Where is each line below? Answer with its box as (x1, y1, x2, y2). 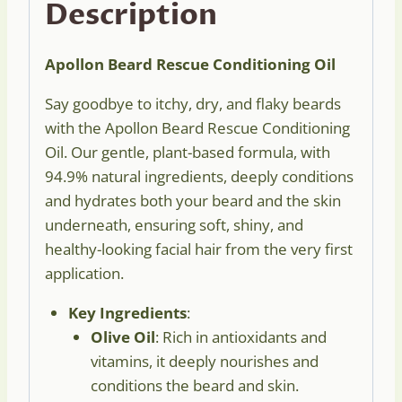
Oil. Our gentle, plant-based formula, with (45, 142, 330, 163)
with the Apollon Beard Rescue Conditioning (45, 118, 350, 139)
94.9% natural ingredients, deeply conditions (45, 166, 354, 188)
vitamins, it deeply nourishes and (91, 351, 319, 372)
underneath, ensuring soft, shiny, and (45, 214, 303, 236)
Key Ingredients (67, 302, 187, 324)
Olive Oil (91, 327, 155, 348)
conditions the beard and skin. (91, 375, 299, 397)
